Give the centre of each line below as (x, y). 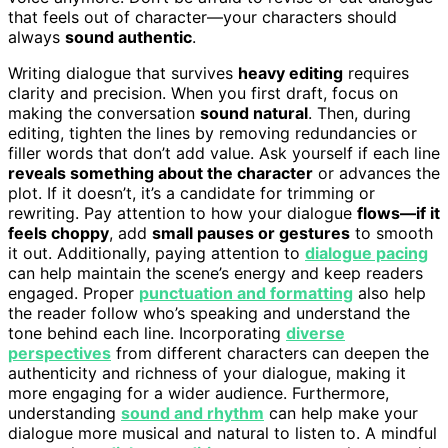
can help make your (341, 412)
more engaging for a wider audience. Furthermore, (198, 392)
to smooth (391, 232)
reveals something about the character (160, 172)
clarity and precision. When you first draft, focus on (203, 92)
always (36, 36)
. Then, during (359, 112)
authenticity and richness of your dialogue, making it (207, 372)
